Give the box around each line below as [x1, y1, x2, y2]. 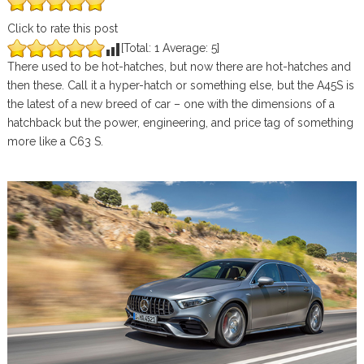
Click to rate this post [6, 22, 118, 35]
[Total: [120, 41, 154, 54]
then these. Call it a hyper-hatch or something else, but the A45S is [6, 79, 354, 92]
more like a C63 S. [6, 135, 103, 148]
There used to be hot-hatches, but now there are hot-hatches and [6, 60, 351, 73]
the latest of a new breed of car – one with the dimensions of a [6, 97, 335, 110]
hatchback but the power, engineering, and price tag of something [6, 116, 353, 129]
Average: [158, 41, 211, 54]
